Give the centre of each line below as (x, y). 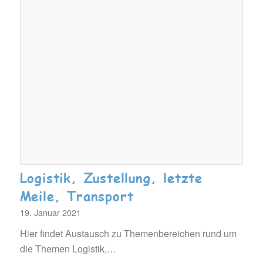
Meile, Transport (77, 196)
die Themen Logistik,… (68, 249)
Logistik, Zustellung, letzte (111, 178)
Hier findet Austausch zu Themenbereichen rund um (128, 234)
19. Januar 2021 (50, 213)
